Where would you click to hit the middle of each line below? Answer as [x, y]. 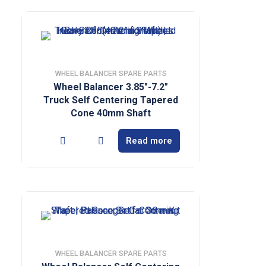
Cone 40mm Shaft [110, 113]
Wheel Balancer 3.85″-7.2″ [110, 87]
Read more [149, 140]
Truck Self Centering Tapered [110, 100]
